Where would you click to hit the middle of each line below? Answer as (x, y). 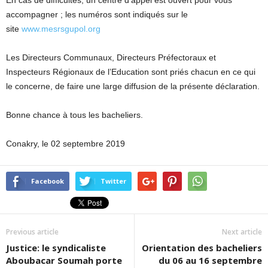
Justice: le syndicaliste (56, 247)
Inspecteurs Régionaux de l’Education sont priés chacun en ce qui (131, 71)
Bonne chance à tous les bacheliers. (74, 115)
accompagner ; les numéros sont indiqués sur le (97, 14)
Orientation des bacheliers (202, 247)
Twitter (113, 181)
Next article (242, 232)
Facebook (48, 181)
